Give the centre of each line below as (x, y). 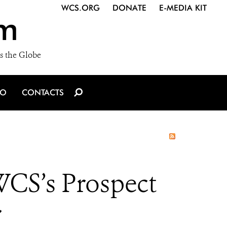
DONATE (129, 8)
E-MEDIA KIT (183, 8)
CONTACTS (43, 92)
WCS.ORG (81, 8)
